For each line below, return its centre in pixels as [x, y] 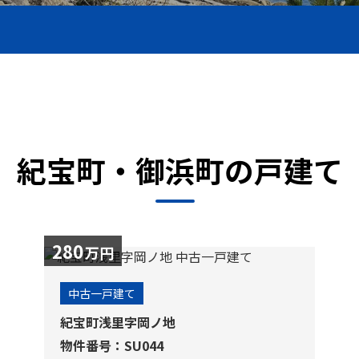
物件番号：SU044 [112, 345]
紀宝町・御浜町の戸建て [179, 170]
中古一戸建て [102, 293]
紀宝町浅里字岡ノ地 [118, 322]
